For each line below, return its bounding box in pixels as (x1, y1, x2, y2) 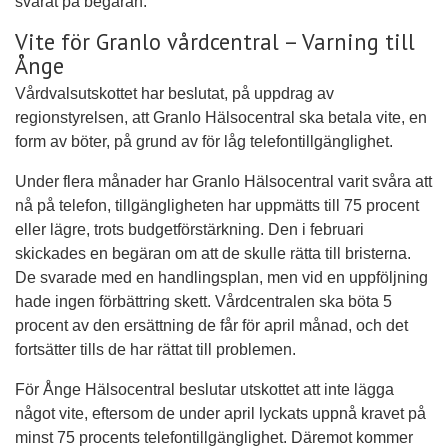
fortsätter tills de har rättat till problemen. (15, 341, 296, 359)
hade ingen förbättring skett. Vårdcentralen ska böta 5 (15, 293, 392, 311)
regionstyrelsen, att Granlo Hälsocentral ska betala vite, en (15, 109, 427, 127)
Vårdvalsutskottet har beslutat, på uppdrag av (15, 85, 334, 103)
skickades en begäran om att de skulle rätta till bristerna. (15, 245, 411, 263)
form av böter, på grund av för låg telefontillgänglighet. (15, 133, 393, 151)
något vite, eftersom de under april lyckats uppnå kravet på (15, 405, 426, 423)
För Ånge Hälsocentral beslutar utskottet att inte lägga (15, 381, 394, 399)
